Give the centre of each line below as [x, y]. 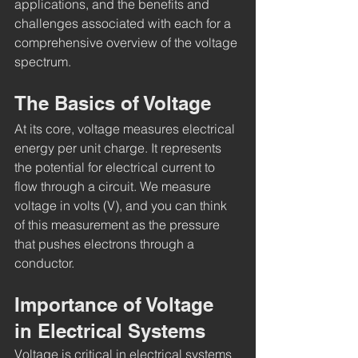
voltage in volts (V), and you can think [122, 205]
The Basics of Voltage [113, 103]
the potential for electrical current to [116, 167]
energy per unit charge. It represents [119, 147]
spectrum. [43, 61]
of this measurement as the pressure [119, 224]
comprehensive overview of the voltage [127, 42]
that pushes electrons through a [106, 243]
